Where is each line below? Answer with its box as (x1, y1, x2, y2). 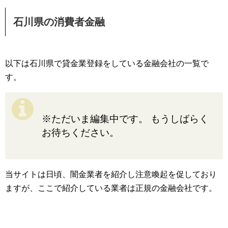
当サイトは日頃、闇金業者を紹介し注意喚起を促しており (5, 170, 217, 179)
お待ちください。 (42, 127, 119, 138)
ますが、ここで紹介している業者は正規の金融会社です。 (5, 184, 217, 193)
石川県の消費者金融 (13, 16, 105, 27)
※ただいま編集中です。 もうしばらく (42, 113, 209, 124)
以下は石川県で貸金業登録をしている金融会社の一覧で (5, 59, 209, 68)
